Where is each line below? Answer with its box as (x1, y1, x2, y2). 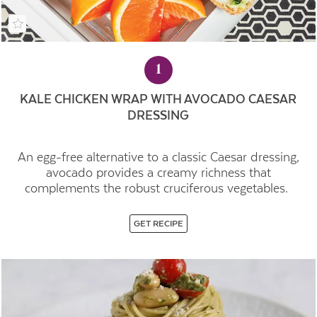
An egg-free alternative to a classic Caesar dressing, (17, 150, 299, 165)
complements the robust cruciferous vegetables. (25, 181, 292, 196)
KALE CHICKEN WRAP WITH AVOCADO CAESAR (20, 92, 297, 106)
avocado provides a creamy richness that (45, 166, 271, 180)
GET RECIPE (133, 218, 183, 229)
